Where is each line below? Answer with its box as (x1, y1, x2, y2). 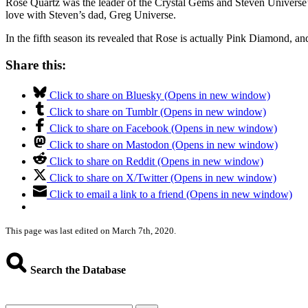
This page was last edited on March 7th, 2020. (5, 225, 176, 236)
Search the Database (27, 263, 126, 276)
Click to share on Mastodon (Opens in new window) (49, 139, 278, 151)
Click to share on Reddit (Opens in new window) (49, 155, 263, 168)
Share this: (5, 57, 66, 72)
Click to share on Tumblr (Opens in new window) (49, 106, 266, 118)
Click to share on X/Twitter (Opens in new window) (49, 172, 276, 184)
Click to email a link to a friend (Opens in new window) (49, 188, 292, 201)
